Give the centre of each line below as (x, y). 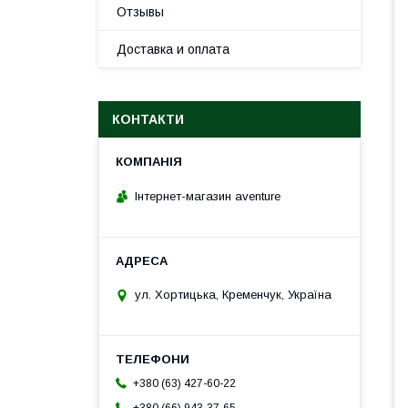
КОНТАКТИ (148, 119)
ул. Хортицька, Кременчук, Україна (233, 295)
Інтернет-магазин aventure (208, 196)
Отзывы (140, 12)
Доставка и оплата (173, 49)
